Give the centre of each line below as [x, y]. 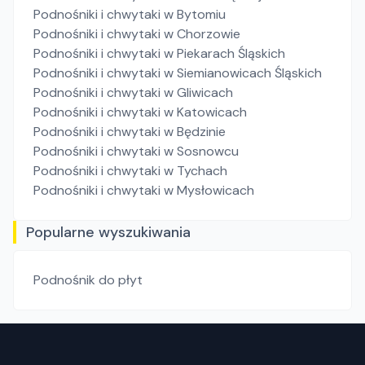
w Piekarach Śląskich [224, 53]
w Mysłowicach [209, 190]
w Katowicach [205, 112]
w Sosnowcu [201, 151]
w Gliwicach [198, 92]
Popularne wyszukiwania [108, 232]
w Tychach [196, 171]
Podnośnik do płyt [88, 280]
